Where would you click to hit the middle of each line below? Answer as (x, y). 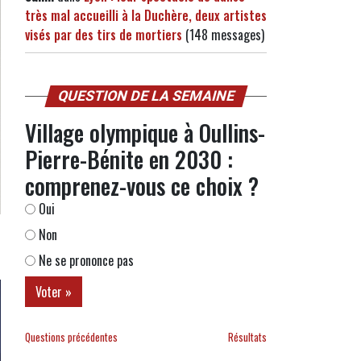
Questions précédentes (71, 337)
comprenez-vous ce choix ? (142, 186)
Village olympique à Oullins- (145, 133)
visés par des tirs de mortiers (104, 35)
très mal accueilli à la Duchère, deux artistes (146, 15)
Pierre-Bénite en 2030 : (129, 159)
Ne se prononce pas (85, 260)
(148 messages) (223, 35)
